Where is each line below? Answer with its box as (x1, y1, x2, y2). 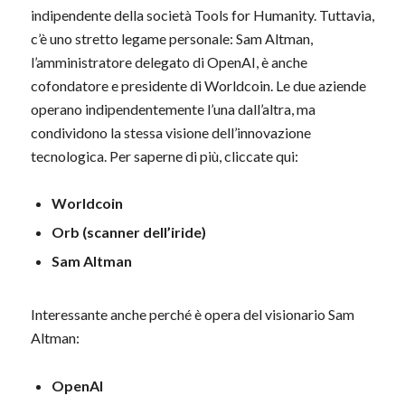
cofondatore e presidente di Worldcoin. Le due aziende (30, 76, 366, 94)
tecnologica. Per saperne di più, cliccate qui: (30, 146, 298, 165)
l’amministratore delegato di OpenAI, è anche (30, 52, 307, 71)
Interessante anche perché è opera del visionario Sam (30, 306, 354, 324)
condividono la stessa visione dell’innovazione (30, 123, 311, 141)
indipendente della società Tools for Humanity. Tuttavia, (30, 5, 374, 24)
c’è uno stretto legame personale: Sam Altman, (30, 29, 313, 47)
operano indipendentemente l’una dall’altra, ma (30, 99, 316, 118)
